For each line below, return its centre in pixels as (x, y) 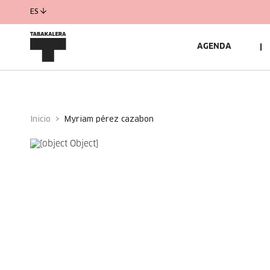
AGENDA (214, 47)
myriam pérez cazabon (112, 119)
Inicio (42, 119)
